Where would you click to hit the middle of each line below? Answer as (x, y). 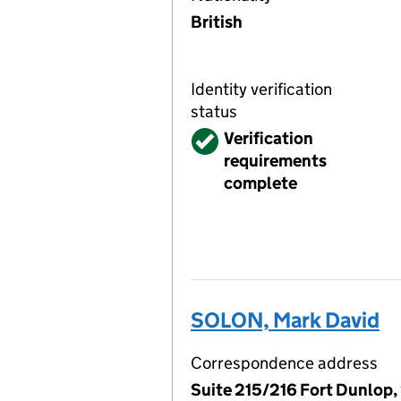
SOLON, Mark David (285, 320)
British (217, 22)
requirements (275, 161)
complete (260, 183)
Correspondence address (284, 363)
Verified (222, 138)
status (214, 111)
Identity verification (261, 89)
